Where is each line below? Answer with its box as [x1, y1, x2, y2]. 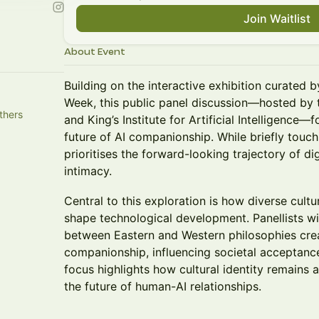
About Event [64, 46, 125, 57]
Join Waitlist [244, 11, 310, 26]
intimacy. [64, 164, 112, 178]
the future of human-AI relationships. [64, 279, 261, 293]
